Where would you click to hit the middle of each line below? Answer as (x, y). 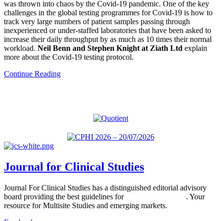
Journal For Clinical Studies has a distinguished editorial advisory (105, 188)
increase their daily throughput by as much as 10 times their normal (108, 39)
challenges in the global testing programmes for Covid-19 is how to (108, 13)
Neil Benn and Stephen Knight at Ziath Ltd (110, 48)
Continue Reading (32, 74)
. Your (195, 197)
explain (195, 48)
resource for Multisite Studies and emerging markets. (86, 206)
